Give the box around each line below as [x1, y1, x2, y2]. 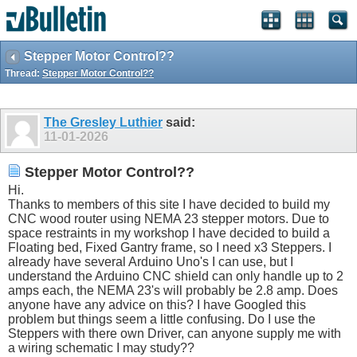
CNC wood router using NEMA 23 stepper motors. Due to [8, 212, 329, 226]
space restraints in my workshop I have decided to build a [8, 226, 330, 241]
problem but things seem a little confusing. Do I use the [8, 312, 316, 327]
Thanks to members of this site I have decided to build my [8, 198, 330, 212]
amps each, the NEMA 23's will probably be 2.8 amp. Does [8, 284, 338, 298]
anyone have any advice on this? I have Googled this [8, 298, 306, 312]
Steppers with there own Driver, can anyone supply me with [8, 327, 341, 341]
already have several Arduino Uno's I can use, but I [8, 255, 293, 269]
